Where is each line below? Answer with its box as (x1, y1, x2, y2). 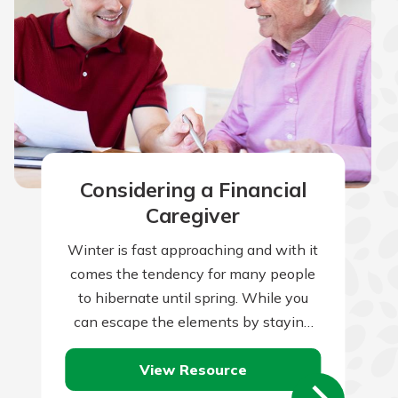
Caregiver (146, 202, 241, 228)
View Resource (139, 360, 247, 378)
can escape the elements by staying (74, 313, 313, 331)
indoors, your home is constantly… (83, 337, 303, 355)
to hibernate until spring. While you (77, 289, 308, 307)
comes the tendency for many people (70, 265, 316, 283)
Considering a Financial (79, 176, 306, 203)
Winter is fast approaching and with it (68, 241, 319, 259)
